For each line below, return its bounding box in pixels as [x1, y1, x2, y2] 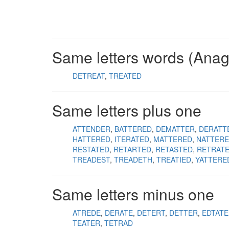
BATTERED [114, 124, 152, 134]
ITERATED [114, 134, 149, 144]
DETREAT [73, 71, 105, 81]
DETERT [137, 208, 165, 218]
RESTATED [73, 144, 109, 154]
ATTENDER [73, 124, 110, 134]
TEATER [73, 218, 100, 228]
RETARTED [113, 144, 151, 154]
